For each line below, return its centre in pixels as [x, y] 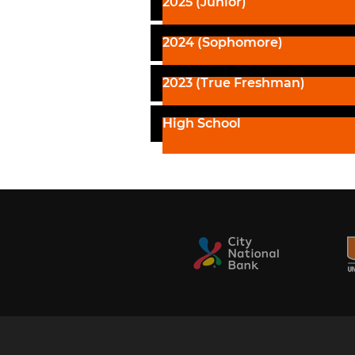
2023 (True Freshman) [234, 83]
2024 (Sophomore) [223, 42]
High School [202, 123]
